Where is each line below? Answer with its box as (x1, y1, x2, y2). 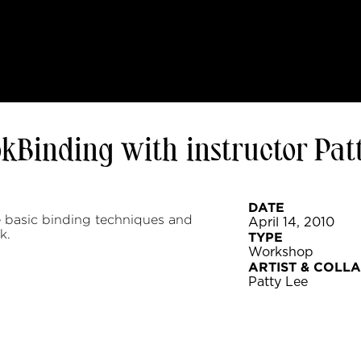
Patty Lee (248, 276, 308, 288)
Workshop (248, 246, 313, 259)
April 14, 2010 (248, 216, 334, 229)
